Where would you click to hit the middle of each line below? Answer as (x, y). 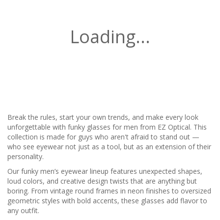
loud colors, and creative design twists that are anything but (102, 181)
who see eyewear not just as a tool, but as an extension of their (109, 147)
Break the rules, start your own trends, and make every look (103, 117)
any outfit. (23, 210)
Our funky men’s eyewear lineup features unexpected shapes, (105, 171)
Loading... (110, 37)
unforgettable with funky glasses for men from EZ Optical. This (107, 127)
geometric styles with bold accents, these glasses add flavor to (107, 201)
